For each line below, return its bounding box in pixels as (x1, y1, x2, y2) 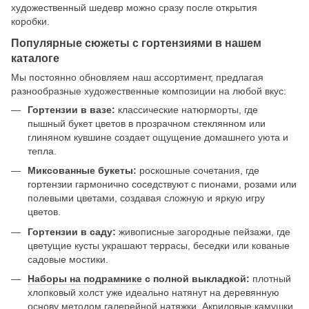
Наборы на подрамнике (28, 273, 142, 285)
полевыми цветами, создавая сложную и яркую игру (28, 192, 265, 204)
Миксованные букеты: (28, 165, 137, 177)
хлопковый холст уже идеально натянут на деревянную (28, 287, 279, 299)
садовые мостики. (28, 253, 108, 265)
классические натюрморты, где (115, 104, 258, 116)
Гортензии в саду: (28, 226, 116, 237)
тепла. (28, 146, 57, 157)
